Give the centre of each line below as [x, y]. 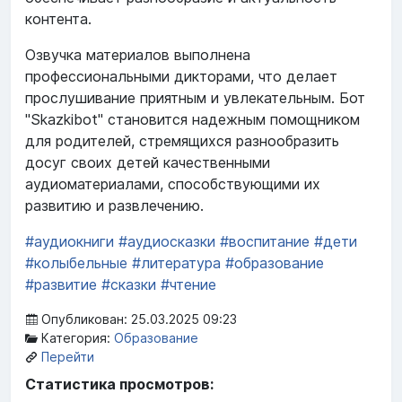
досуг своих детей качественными [148, 163]
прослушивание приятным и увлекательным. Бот [195, 98]
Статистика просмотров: [119, 385]
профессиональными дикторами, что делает [181, 77]
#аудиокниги [70, 242]
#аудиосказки [167, 242]
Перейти [68, 357]
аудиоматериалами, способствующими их [173, 184]
